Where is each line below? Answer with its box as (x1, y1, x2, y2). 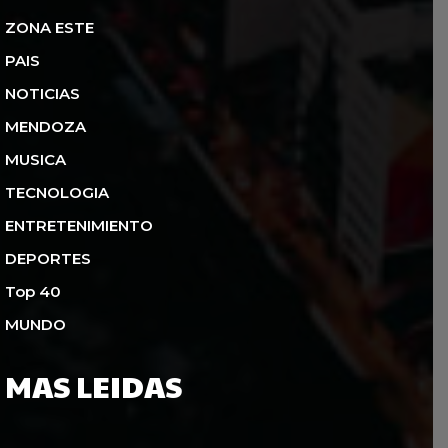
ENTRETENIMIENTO (5, 215, 153, 235)
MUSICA (5, 149, 66, 169)
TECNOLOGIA (5, 182, 109, 202)
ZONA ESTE (5, 17, 94, 37)
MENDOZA (5, 116, 86, 136)
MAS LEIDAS (5, 364, 182, 406)
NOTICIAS (5, 83, 80, 103)
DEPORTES (5, 248, 91, 268)
